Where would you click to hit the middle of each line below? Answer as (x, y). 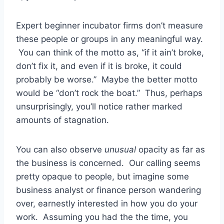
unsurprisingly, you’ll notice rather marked (99, 106)
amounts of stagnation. (62, 120)
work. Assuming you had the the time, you (102, 217)
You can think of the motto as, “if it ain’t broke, (110, 52)
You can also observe (60, 149)
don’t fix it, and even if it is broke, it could (99, 66)
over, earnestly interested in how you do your (107, 203)
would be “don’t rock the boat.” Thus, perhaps (109, 93)
